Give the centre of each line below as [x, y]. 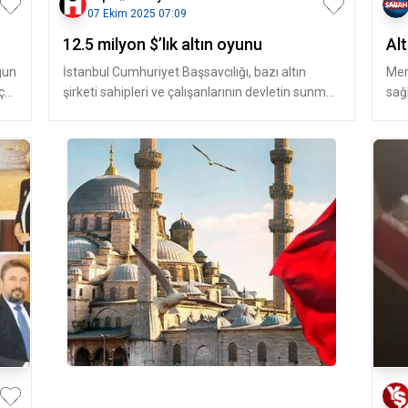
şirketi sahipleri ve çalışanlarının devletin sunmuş [201, 92]
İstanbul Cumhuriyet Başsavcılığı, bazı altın [184, 72]
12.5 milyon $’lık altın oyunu [162, 44]
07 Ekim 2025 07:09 [137, 14]
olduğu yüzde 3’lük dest [130, 112]
